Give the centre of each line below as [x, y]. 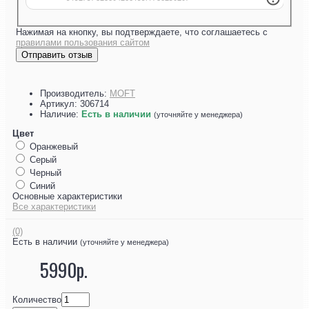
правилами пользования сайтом [83, 42]
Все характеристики [54, 206]
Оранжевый [52, 146]
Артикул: [60, 103]
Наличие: [61, 114]
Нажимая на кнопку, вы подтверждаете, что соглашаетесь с [144, 32]
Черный [44, 172]
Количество [37, 299]
